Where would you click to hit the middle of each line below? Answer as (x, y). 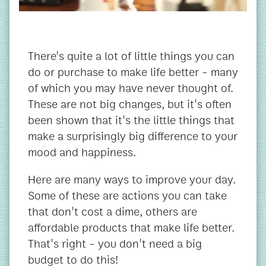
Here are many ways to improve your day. (132, 180)
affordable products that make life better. (131, 228)
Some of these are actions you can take (127, 196)
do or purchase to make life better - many (133, 72)
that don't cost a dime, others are (113, 212)
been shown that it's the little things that (131, 120)
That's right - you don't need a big (115, 244)
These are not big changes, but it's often (130, 104)
